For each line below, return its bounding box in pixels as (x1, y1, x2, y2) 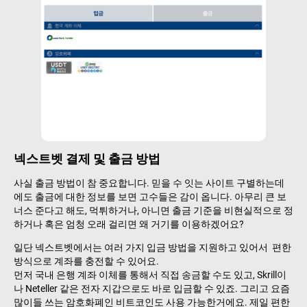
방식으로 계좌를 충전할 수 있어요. (14, 255, 159, 267)
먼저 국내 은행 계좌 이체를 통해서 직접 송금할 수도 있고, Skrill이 (14, 269, 286, 280)
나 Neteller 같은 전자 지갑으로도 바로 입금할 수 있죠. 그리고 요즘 (14, 282, 290, 294)
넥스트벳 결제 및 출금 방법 (14, 151, 160, 166)
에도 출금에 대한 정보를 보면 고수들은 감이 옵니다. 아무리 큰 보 (14, 191, 286, 202)
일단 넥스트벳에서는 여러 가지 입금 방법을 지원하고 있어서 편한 (14, 241, 291, 253)
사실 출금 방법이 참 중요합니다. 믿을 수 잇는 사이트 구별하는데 (14, 177, 284, 188)
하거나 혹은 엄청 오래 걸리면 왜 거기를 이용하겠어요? (14, 218, 246, 230)
